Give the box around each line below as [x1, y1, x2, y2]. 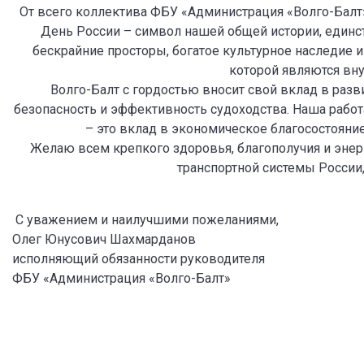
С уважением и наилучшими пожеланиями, [11, 212, 279, 227]
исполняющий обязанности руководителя [11, 251, 265, 266]
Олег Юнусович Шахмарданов [11, 232, 196, 247]
